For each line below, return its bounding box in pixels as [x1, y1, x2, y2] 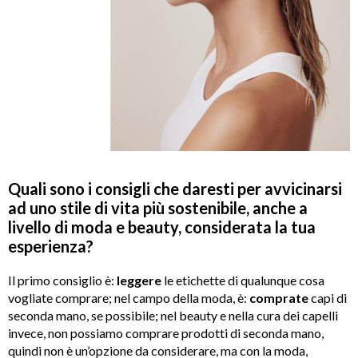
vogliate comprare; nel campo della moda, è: [8, 290, 249, 306]
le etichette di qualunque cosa [161, 272, 324, 288]
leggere [117, 272, 161, 288]
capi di [308, 290, 347, 306]
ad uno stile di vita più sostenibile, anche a [8, 198, 308, 218]
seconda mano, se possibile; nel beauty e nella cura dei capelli [8, 308, 338, 324]
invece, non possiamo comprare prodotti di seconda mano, [8, 325, 324, 341]
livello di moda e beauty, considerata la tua [8, 217, 316, 237]
